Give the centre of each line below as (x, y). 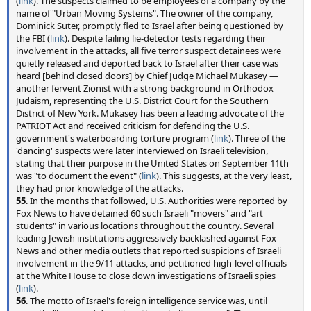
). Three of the (257, 138)
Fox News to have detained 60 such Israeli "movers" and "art (140, 213)
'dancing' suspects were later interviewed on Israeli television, (142, 151)
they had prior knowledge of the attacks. (100, 188)
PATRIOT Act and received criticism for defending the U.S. (133, 126)
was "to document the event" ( (79, 176)
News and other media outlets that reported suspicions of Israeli (149, 251)
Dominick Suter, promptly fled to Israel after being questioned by (150, 26)
